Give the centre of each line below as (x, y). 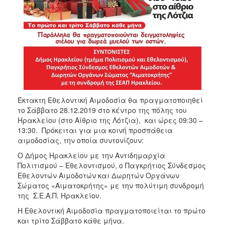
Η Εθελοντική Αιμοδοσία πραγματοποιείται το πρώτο (111, 210)
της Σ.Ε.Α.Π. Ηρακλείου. (60, 195)
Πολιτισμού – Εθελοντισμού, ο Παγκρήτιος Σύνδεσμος (112, 165)
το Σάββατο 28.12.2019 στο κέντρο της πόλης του (102, 110)
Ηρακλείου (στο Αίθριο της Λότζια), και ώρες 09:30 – (110, 120)
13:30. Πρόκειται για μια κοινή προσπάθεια (95, 130)
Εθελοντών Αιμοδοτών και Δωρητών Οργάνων (98, 175)
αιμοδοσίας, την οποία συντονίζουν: (81, 140)
